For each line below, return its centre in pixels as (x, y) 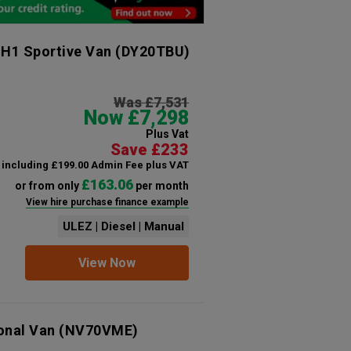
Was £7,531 (151, 102)
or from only (48, 185)
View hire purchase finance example (107, 202)
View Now (107, 262)
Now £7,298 (136, 118)
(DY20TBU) (151, 51)
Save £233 (149, 149)
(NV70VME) (99, 330)
